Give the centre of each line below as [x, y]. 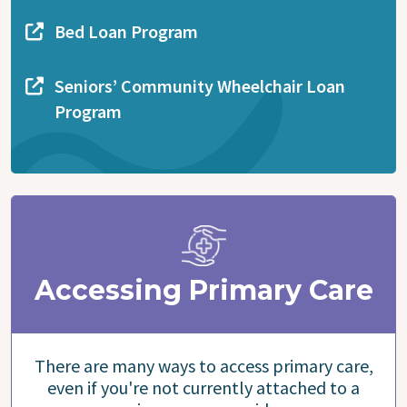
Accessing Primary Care [203, 290]
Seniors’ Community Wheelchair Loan [200, 85]
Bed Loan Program [126, 31]
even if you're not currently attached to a [203, 387]
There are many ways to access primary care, [203, 365]
